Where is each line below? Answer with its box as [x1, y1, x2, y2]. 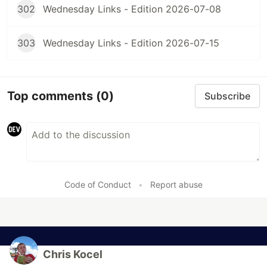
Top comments [7, 88, 96, 103]
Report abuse [150, 179, 203, 190]
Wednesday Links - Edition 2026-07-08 [43, 3, 221, 15]
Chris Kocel [43, 248, 103, 260]
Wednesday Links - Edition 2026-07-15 [43, 37, 219, 49]
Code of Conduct [64, 179, 131, 190]
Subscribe [204, 90, 250, 102]
